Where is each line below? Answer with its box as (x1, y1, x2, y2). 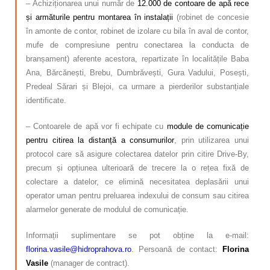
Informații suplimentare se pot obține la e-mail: (26, 230, 249, 240)
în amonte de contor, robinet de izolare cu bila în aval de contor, (26, 26, 249, 36)
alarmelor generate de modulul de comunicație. (26, 204, 189, 214)
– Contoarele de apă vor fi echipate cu (26, 121, 167, 131)
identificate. (26, 95, 66, 105)
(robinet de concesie (173, 12, 249, 22)
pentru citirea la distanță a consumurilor (26, 135, 175, 145)
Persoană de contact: (138, 244, 222, 254)
